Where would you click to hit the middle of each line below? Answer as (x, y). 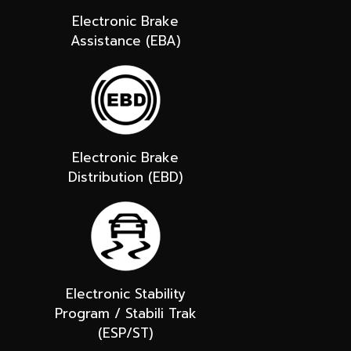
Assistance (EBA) (125, 40)
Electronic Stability (125, 293)
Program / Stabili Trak (125, 313)
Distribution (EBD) (125, 177)
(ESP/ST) (125, 333)
